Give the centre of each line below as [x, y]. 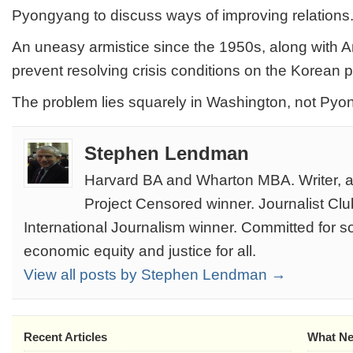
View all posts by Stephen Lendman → [155, 275]
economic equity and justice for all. [140, 251]
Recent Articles [65, 337]
